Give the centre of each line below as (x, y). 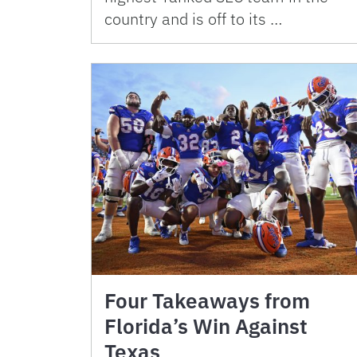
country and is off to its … (193, 18)
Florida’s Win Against (206, 326)
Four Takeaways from (207, 300)
